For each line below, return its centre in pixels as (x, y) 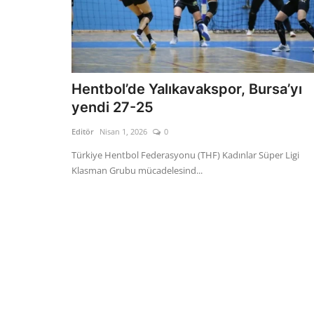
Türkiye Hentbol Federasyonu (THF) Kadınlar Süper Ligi (185, 155)
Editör (83, 131)
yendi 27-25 (112, 107)
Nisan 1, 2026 (123, 131)
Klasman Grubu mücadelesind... (137, 170)
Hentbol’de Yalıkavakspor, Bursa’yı (187, 89)
